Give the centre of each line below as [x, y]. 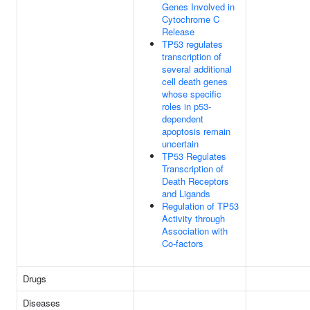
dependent [183, 119]
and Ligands [186, 193]
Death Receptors [195, 181]
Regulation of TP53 [200, 206]
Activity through [193, 218]
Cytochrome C [191, 19]
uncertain [180, 144]
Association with [195, 231]
